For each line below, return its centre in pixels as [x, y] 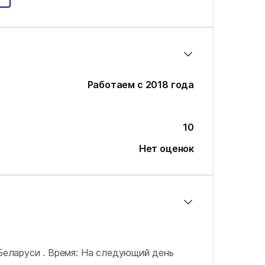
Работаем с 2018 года [140, 85]
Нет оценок [166, 148]
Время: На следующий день [111, 253]
